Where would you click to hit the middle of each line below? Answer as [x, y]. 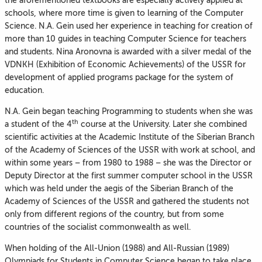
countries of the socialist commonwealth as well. [98, 227]
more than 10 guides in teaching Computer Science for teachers [125, 39]
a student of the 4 [38, 124]
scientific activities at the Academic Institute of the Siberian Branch [130, 137]
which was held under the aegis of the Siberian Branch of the [119, 188]
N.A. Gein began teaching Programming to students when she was [129, 111]
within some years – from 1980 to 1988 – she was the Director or [128, 163]
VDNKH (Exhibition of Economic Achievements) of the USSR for [125, 64]
